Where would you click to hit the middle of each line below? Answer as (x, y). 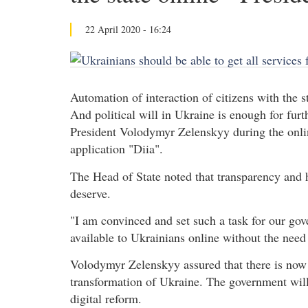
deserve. (90, 193)
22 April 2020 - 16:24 (128, 29)
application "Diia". (117, 149)
